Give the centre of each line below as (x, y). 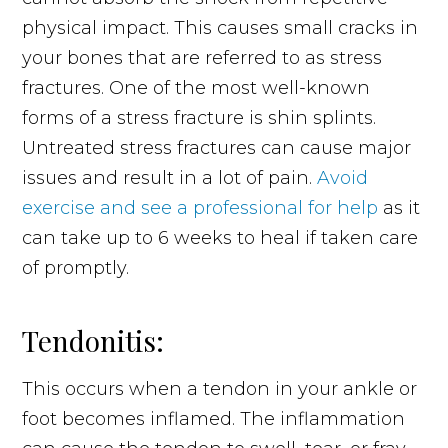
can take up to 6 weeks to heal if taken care (220, 237)
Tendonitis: (93, 340)
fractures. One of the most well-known (196, 87)
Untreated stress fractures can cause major (217, 147)
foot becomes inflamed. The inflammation (214, 418)
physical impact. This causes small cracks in (220, 27)
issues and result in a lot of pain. (170, 177)
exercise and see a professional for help (200, 207)
